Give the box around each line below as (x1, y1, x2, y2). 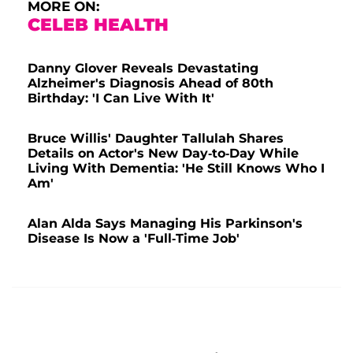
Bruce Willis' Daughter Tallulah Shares (28, 131, 284, 147)
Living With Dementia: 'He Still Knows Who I (28, 161, 325, 176)
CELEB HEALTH (28, 14, 169, 36)
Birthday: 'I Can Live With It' (28, 91, 214, 106)
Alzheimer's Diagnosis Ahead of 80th (28, 76, 273, 91)
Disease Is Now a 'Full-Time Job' (28, 231, 240, 247)
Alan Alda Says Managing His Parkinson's (28, 216, 303, 232)
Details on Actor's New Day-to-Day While (28, 146, 299, 162)
